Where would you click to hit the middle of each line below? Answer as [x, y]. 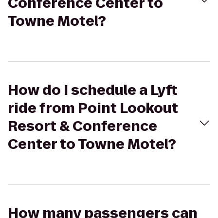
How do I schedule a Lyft [93, 90]
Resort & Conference [82, 126]
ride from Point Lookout [93, 108]
